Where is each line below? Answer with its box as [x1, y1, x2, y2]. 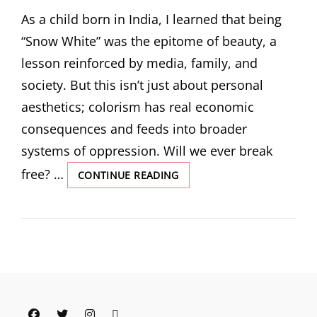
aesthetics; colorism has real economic [21, 98, 254, 115]
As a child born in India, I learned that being [21, 11, 282, 28]
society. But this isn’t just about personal [21, 76, 263, 93]
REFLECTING [178, 212, 238, 226]
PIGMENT [178, 168, 224, 181]
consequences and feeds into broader [21, 120, 247, 137]
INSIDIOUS [178, 257, 230, 270]
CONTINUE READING [78, 168, 179, 182]
